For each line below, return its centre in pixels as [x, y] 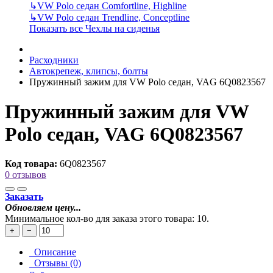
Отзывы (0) [55, 263]
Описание [53, 252]
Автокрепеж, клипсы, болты [89, 71]
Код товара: [31, 164]
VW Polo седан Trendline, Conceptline [113, 17]
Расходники [54, 60]
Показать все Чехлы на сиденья [94, 28]
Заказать [24, 197]
